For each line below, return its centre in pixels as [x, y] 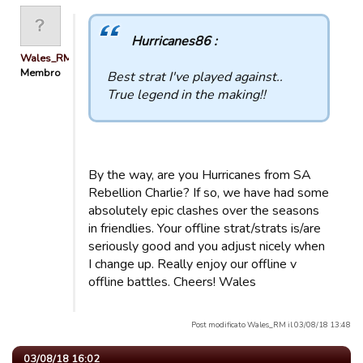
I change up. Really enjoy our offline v [192, 264]
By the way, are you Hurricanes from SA [200, 175]
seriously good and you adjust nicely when [207, 246]
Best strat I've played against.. [195, 77]
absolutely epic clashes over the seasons [204, 211]
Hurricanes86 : [174, 41]
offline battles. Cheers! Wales [172, 282]
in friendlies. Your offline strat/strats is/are [205, 228]
